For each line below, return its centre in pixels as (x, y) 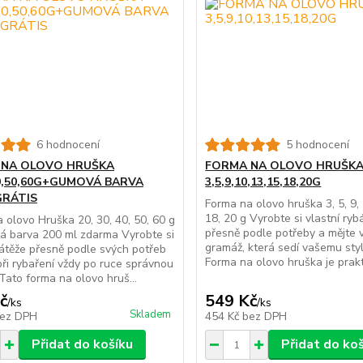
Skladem (151, 315)
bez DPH (265, 317)
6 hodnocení (68, 145)
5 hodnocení (318, 145)
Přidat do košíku (82, 345)
